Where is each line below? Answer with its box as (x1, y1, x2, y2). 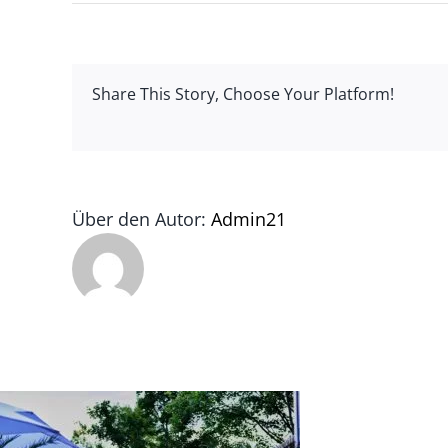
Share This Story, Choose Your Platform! (92, 83, 394, 105)
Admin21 (211, 207, 286, 231)
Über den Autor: (72, 207, 211, 231)
